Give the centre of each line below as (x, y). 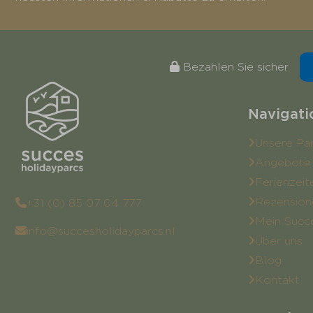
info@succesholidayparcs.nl (101, 231)
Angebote (283, 163)
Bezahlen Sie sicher (234, 67)
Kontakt (277, 280)
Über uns (279, 241)
